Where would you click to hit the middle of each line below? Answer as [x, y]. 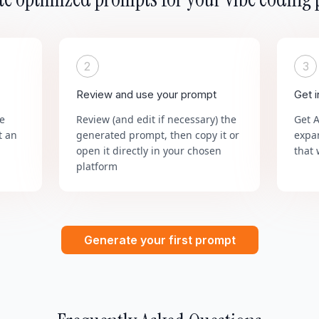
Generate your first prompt [159, 240]
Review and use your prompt [146, 95]
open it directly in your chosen [148, 151]
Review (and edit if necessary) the [156, 119]
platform [96, 166]
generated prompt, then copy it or [157, 135]
